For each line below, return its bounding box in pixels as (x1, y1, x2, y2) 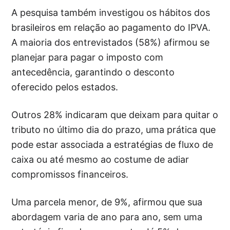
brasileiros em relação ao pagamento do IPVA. (11, 22, 211, 33)
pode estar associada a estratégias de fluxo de (11, 139, 214, 150)
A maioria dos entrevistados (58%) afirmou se (11, 37, 210, 48)
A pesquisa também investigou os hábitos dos (11, 7, 210, 18)
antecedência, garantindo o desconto (11, 67, 175, 78)
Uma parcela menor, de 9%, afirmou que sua (11, 197, 203, 208)
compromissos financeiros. (11, 169, 129, 180)
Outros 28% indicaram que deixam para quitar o (11, 109, 219, 121)
